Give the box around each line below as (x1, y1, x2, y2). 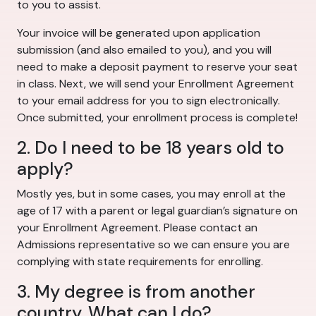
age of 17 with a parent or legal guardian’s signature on (17, 203, 298, 219)
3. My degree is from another (17, 280, 255, 304)
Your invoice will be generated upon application (17, 25, 260, 41)
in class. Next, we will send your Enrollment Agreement (17, 76, 294, 92)
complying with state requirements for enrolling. (17, 254, 263, 269)
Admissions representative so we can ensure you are (17, 237, 290, 253)
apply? (17, 157, 73, 181)
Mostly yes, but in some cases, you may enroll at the (17, 186, 286, 202)
